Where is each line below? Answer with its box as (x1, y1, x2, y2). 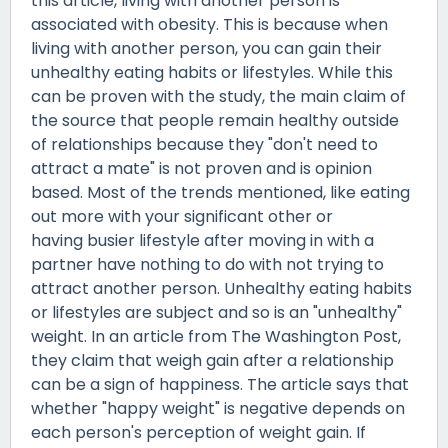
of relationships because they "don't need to (31, 132, 378, 156)
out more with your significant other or (31, 204, 333, 228)
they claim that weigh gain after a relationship (31, 348, 394, 372)
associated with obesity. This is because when (31, 12, 388, 36)
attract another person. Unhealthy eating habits (31, 276, 412, 300)
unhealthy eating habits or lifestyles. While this (31, 60, 393, 84)
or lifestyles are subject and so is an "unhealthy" (31, 300, 402, 324)
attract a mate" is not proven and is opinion (31, 156, 372, 180)
